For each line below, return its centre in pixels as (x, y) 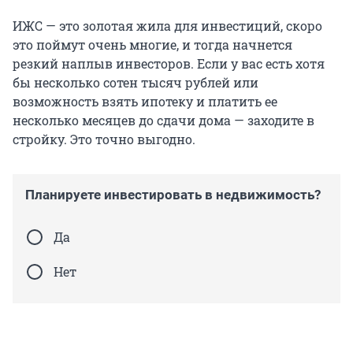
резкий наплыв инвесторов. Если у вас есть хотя (169, 63)
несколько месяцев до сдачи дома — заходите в (163, 120)
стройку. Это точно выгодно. (104, 139)
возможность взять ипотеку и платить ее (145, 101)
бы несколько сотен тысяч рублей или (136, 82)
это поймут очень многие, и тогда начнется (152, 44)
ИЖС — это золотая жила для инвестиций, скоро (167, 25)
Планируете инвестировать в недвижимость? (173, 194)
